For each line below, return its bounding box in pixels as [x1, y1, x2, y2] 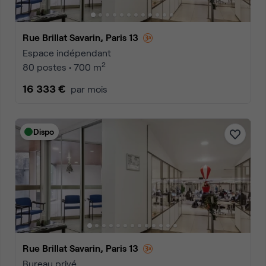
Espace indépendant [23, 47, 111, 58]
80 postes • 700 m [23, 61, 102, 72]
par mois [71, 83, 107, 94]
